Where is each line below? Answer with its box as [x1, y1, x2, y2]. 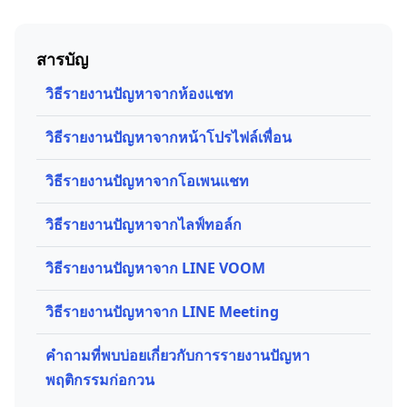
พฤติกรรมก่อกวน [45, 370, 154, 390]
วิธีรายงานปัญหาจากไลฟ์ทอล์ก [45, 214, 242, 234]
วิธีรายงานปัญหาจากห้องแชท [45, 84, 233, 104]
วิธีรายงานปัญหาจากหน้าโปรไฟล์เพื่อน [45, 127, 292, 147]
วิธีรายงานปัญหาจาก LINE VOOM [45, 258, 265, 278]
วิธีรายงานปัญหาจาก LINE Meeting [45, 302, 279, 322]
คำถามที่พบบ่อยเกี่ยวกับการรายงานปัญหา [45, 345, 310, 365]
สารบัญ [36, 48, 88, 70]
